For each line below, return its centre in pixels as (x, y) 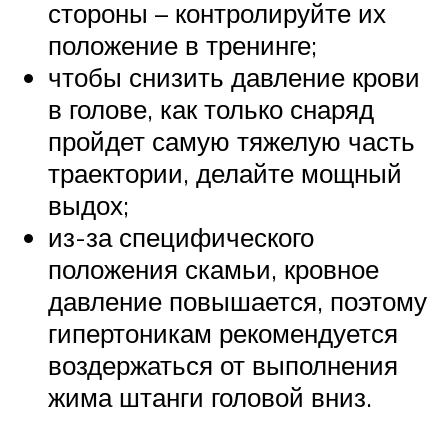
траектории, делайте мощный (225, 172)
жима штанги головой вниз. (210, 396)
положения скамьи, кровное (213, 268)
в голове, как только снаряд (211, 108)
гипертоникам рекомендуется (223, 332)
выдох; (88, 204)
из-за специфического (181, 236)
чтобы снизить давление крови (234, 76)
